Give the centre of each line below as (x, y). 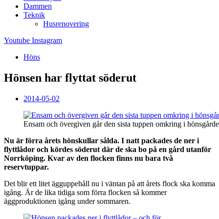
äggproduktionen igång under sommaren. (67, 201)
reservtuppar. (26, 167)
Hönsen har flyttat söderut (70, 77)
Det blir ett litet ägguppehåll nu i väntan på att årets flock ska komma (109, 183)
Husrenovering (66, 24)
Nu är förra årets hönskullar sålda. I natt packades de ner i (101, 140)
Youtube (17, 40)
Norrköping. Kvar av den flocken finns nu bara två (88, 158)
